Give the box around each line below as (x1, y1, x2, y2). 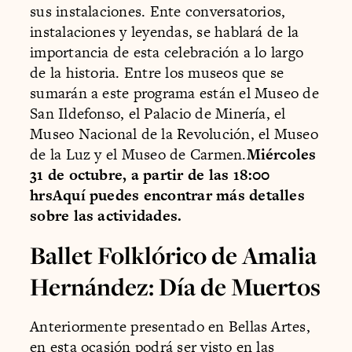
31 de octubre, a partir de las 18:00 (30, 163, 270, 185)
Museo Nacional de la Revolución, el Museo (30, 123, 318, 145)
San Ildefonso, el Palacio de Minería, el (30, 102, 286, 124)
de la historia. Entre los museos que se (30, 61, 284, 83)
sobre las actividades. (30, 204, 182, 226)
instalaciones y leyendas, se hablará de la (30, 20, 299, 42)
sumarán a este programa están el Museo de (30, 82, 319, 104)
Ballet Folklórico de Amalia (30, 239, 317, 273)
